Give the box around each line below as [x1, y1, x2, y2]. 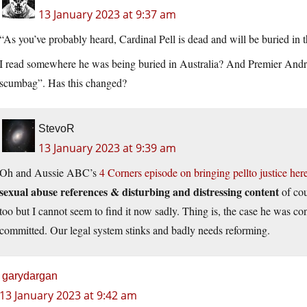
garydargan [2, 270, 58, 282]
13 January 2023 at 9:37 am [38, 7, 176, 23]
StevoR [38, 123, 75, 135]
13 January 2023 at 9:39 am [38, 140, 176, 156]
